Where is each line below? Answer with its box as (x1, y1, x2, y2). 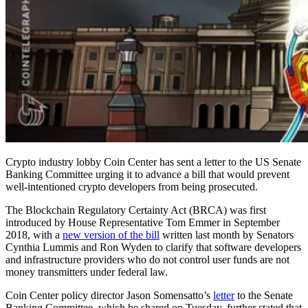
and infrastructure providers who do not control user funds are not (5, 253, 289, 265)
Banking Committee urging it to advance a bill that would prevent (5, 168, 289, 180)
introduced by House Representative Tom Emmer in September (5, 216, 280, 228)
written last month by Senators (159, 228, 294, 241)
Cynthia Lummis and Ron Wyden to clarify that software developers (5, 241, 301, 253)
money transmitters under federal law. (5, 265, 168, 278)
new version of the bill (63, 228, 159, 241)
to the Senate (234, 289, 293, 301)
